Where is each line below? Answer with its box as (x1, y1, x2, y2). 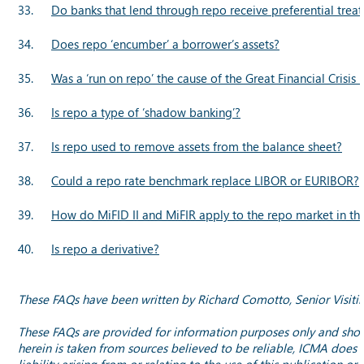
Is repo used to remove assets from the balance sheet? (51, 137, 342, 154)
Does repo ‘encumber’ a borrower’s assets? (51, 35, 279, 52)
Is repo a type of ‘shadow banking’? (51, 103, 240, 120)
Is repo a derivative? (51, 240, 159, 257)
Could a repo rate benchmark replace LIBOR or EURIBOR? (51, 171, 359, 188)
